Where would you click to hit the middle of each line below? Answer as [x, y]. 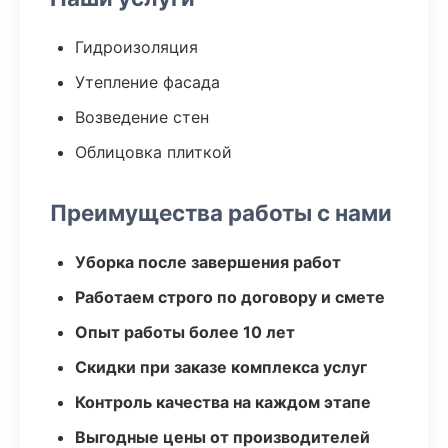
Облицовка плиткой [153, 152]
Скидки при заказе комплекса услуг [221, 367]
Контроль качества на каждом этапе [223, 402]
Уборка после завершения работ [208, 262]
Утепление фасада [147, 82]
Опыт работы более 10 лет [185, 332]
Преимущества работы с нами [221, 212]
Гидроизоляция [136, 47]
